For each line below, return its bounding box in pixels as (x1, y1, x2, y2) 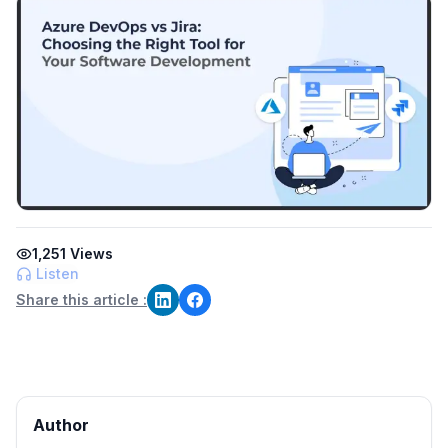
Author (33, 414, 89, 435)
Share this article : (16, 290, 147, 308)
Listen (36, 264, 79, 282)
